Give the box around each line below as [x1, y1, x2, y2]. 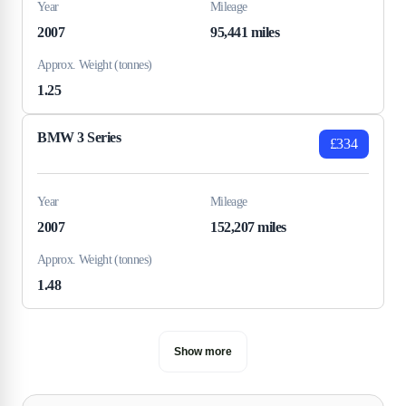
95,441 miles [210, 24, 280, 40]
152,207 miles [210, 218, 286, 235]
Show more [174, 344, 232, 358]
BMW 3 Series [37, 129, 121, 145]
